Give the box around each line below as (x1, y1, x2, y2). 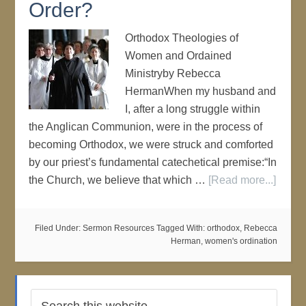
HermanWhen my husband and (125, 85, 277, 97)
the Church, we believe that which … (29, 174, 209, 186)
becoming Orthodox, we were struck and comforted (29, 139, 274, 150)
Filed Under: (34, 223, 83, 233)
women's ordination (204, 236, 277, 246)
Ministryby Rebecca (125, 68, 221, 79)
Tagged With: (156, 223, 207, 233)
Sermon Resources (82, 223, 154, 233)
